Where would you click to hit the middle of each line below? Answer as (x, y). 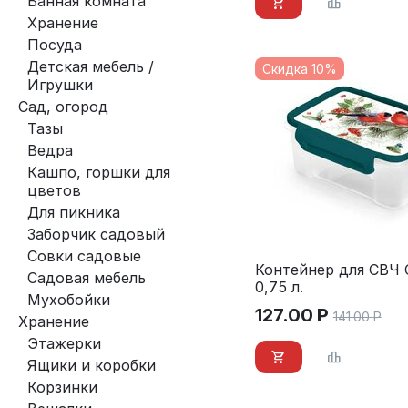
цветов (54, 190)
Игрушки (60, 85)
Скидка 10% (299, 69)
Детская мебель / (91, 66)
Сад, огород (63, 107)
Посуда (55, 45)
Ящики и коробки (92, 365)
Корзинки (62, 387)
